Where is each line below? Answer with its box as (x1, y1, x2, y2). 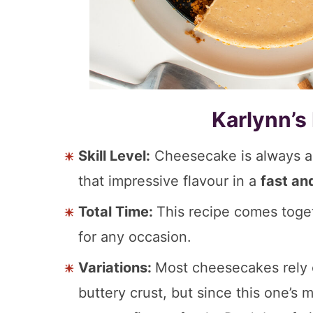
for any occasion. (78, 228, 191, 245)
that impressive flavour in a (78, 172, 261, 189)
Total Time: (78, 203, 156, 220)
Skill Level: (78, 147, 150, 164)
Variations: (78, 259, 155, 276)
